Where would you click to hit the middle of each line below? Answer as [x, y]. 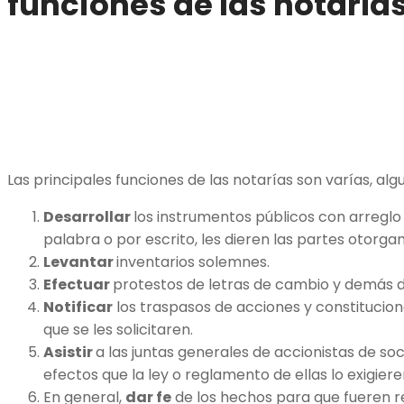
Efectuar [78, 284]
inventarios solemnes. [193, 262]
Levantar [80, 262]
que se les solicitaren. [118, 329]
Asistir [69, 352]
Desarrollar [88, 216]
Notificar [78, 307]
